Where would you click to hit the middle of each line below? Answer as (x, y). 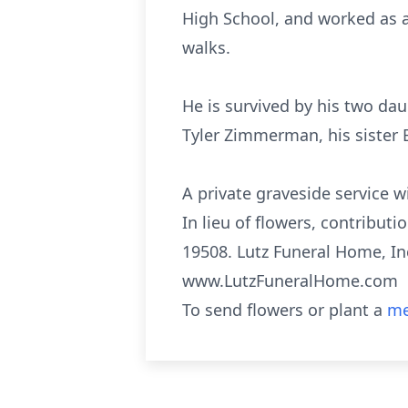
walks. (206, 47)
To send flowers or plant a (285, 310)
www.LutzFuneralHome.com (290, 280)
